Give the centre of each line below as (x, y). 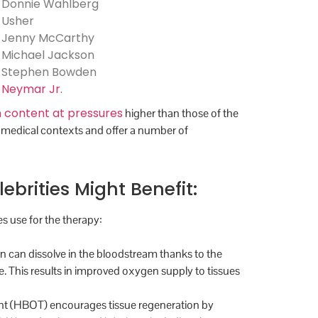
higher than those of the (181, 114)
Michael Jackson (48, 55)
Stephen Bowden (49, 72)
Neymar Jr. (32, 89)
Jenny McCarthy (48, 38)
